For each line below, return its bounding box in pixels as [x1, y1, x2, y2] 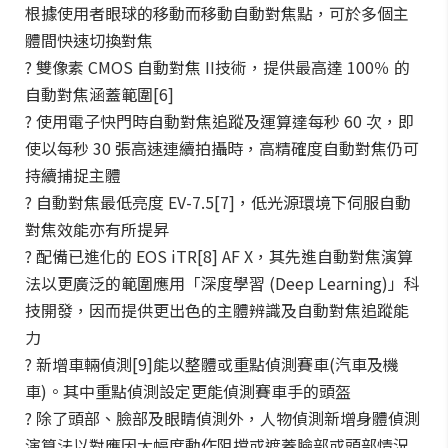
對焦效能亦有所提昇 [25, 217, 169, 241]
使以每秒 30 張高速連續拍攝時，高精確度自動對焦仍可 [25, 136, 419, 160]
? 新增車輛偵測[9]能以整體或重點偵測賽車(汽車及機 [25, 352, 399, 376]
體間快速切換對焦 [25, 28, 153, 52]
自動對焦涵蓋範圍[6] [25, 82, 174, 106]
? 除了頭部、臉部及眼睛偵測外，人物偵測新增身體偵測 [25, 406, 420, 430]
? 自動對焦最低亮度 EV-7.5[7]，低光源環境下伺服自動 [25, 190, 411, 214]
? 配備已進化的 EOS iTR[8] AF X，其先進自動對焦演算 [25, 244, 413, 268]
